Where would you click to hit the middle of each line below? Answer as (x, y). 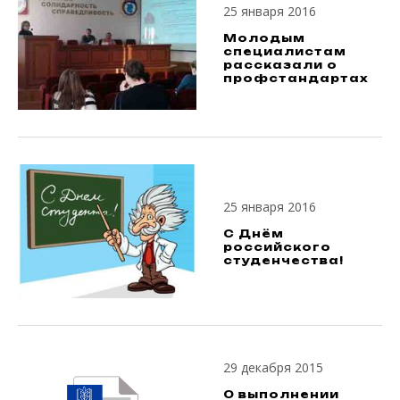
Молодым (264, 38)
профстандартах (296, 79)
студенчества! (283, 260)
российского (277, 246)
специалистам (285, 52)
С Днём (254, 233)
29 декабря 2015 (273, 368)
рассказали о (280, 65)
